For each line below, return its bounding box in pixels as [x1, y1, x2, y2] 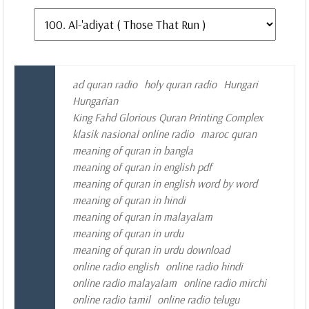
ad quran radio [72, 77, 137, 92]
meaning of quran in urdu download [72, 243, 230, 257]
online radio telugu [157, 292, 239, 307]
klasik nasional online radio [72, 127, 194, 141]
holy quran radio [144, 77, 217, 92]
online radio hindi [166, 259, 243, 274]
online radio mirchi [183, 276, 266, 290]
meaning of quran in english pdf [72, 160, 212, 175]
